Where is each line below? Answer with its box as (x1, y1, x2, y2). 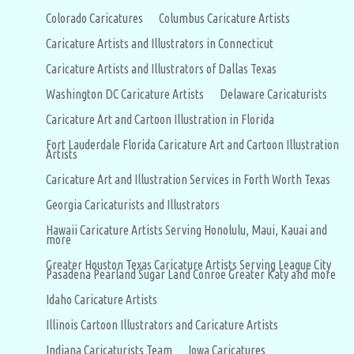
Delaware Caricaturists (220, 87, 327, 102)
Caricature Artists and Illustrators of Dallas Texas (46, 62, 277, 77)
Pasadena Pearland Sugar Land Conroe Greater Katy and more (46, 267, 336, 282)
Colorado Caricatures (46, 11, 143, 26)
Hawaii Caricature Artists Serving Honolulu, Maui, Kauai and (46, 223, 327, 238)
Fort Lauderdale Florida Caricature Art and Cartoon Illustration (46, 137, 339, 153)
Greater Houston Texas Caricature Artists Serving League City (46, 258, 331, 273)
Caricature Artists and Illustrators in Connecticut (46, 36, 273, 51)
